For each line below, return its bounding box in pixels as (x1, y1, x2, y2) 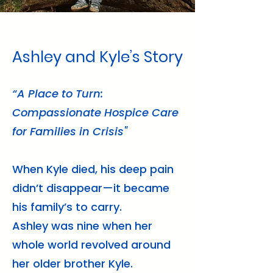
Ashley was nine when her (12, 218, 152, 233)
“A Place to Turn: (12, 86, 103, 101)
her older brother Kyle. (12, 256, 133, 271)
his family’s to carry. (12, 199, 122, 214)
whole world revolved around (12, 237, 171, 252)
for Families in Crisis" (12, 124, 127, 139)
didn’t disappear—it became (12, 180, 169, 196)
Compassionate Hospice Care (12, 105, 179, 120)
